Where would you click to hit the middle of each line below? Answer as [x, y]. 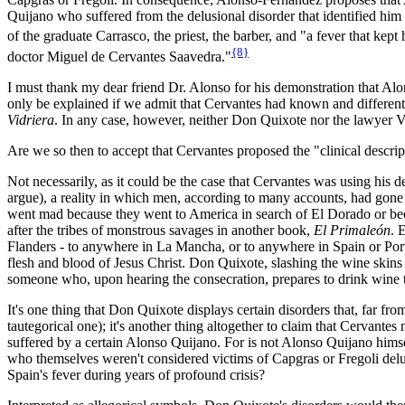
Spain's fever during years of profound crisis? [136, 375]
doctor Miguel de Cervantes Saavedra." [119, 57]
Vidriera [31, 120]
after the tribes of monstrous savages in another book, [160, 231]
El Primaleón [352, 231]
